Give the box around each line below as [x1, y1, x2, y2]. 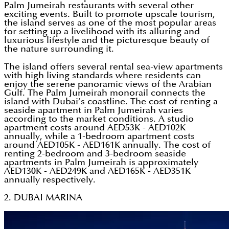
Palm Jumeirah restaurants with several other [4, 1, 194, 10]
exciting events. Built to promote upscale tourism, [4, 10, 215, 19]
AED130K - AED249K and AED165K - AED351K [4, 167, 191, 176]
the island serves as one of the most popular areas [4, 18, 216, 28]
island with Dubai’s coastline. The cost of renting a [4, 97, 218, 106]
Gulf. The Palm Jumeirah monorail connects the [4, 88, 205, 98]
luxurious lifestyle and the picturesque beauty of [4, 36, 210, 45]
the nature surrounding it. [4, 44, 114, 54]
